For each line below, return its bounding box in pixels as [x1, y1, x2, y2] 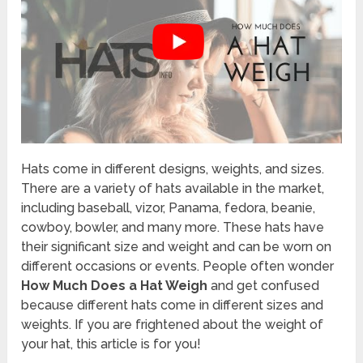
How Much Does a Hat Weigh [21, 277, 208, 293]
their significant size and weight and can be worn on [21, 238, 332, 254]
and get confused [207, 277, 320, 293]
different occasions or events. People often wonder [21, 258, 335, 274]
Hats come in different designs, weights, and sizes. [21, 160, 325, 177]
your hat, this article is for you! [21, 335, 205, 352]
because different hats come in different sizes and [21, 297, 324, 313]
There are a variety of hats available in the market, [21, 180, 325, 196]
